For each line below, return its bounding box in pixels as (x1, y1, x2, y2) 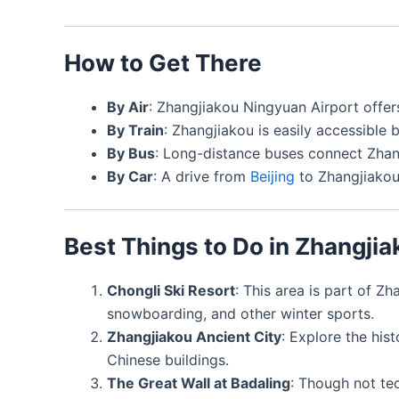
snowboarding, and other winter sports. (107, 304, 374, 322)
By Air (107, 97, 149, 116)
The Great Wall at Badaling (107, 373, 290, 392)
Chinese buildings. (107, 350, 229, 369)
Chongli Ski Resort (107, 281, 235, 299)
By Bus (107, 143, 155, 162)
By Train (107, 120, 164, 139)
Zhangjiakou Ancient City (107, 327, 281, 346)
